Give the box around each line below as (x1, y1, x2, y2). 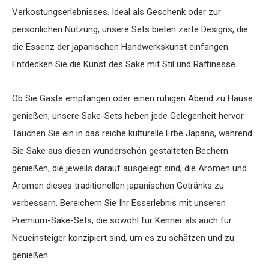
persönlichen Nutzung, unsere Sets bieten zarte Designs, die (12, 24, 248, 35)
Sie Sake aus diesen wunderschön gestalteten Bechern (12, 145, 228, 156)
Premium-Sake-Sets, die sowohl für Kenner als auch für (12, 215, 232, 226)
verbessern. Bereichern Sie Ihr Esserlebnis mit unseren (12, 198, 226, 208)
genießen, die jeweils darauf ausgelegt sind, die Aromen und (12, 163, 247, 174)
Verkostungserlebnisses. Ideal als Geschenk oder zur (12, 7, 221, 17)
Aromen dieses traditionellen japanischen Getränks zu (12, 180, 224, 191)
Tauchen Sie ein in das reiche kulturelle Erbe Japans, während (12, 128, 252, 139)
